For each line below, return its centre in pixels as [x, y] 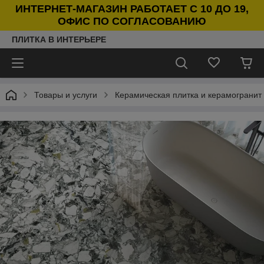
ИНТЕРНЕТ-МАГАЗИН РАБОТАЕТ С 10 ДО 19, [132, 9]
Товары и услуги [66, 95]
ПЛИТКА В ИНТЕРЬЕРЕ [59, 39]
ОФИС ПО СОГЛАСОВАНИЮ [132, 21]
